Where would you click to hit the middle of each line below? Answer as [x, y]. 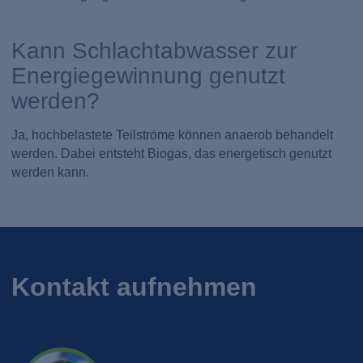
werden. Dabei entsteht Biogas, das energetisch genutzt [172, 153]
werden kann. [51, 172]
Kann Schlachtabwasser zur [154, 51]
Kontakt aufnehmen [135, 287]
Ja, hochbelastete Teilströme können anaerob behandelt [173, 135]
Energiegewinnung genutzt [149, 76]
